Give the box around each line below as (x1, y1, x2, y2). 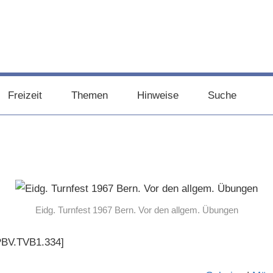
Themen (71, 89, 108, 101)
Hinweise (136, 89, 179, 101)
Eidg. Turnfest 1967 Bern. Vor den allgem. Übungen (35, 204, 238, 215)
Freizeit (7, 89, 42, 101)
